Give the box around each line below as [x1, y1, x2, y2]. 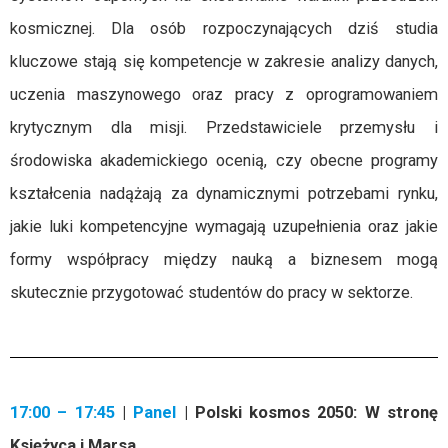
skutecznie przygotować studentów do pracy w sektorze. [10, 283, 413, 302]
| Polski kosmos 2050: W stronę [176, 403, 439, 422]
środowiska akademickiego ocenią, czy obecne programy [10, 151, 438, 170]
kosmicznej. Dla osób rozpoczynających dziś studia [10, 19, 438, 38]
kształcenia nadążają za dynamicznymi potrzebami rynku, [10, 184, 438, 203]
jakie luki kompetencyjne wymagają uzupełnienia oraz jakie [10, 217, 438, 236]
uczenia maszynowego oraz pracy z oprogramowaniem [10, 85, 438, 104]
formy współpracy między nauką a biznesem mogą [10, 250, 438, 269]
